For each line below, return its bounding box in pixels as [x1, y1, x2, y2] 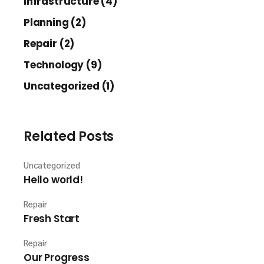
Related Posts [24, 127, 114, 146]
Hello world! [24, 173, 83, 187]
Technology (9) [24, 58, 102, 72]
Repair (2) [24, 37, 75, 51]
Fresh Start [24, 212, 80, 226]
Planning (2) [24, 15, 86, 29]
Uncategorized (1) [24, 79, 115, 93]
